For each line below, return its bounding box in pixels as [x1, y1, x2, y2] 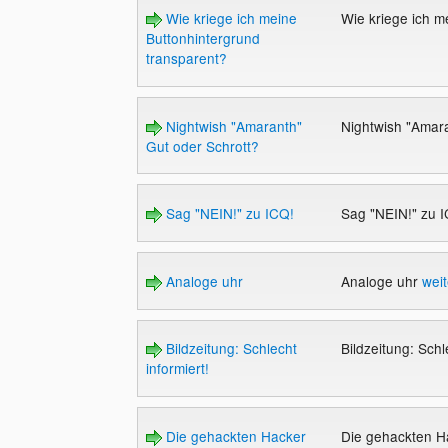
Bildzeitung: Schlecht [161, 338, 297, 359]
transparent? [145, 48, 227, 69]
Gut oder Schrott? [145, 135, 259, 156]
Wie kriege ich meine [161, 8, 297, 29]
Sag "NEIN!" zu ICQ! [161, 203, 294, 224]
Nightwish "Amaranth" [161, 115, 302, 136]
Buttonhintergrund [145, 28, 260, 49]
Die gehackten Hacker [161, 425, 306, 446]
